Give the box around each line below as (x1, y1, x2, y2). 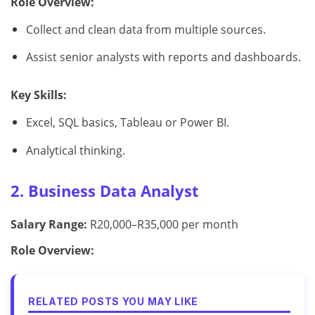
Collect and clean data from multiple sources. (25, 21, 266, 37)
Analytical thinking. (25, 143, 125, 159)
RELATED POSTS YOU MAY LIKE (28, 295, 199, 308)
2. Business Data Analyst (11, 181, 199, 202)
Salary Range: (11, 217, 87, 233)
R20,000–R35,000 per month (87, 217, 238, 233)
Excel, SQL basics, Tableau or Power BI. (25, 115, 229, 131)
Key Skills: (11, 87, 67, 103)
